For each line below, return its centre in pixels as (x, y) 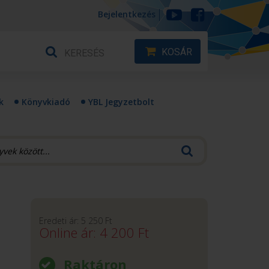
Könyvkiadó (46, 102)
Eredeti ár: (60, 221)
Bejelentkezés (127, 14)
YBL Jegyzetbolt (121, 102)
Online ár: (69, 232)
